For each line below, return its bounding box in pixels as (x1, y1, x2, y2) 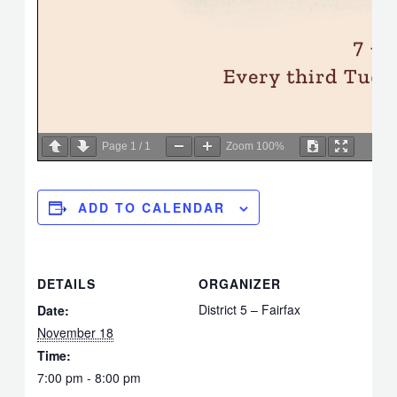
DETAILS (37, 275, 97, 292)
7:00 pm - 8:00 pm (37, 369, 142, 386)
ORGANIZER (198, 275, 281, 292)
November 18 (37, 323, 114, 341)
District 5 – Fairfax (198, 300, 300, 318)
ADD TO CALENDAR (78, 198, 226, 216)
